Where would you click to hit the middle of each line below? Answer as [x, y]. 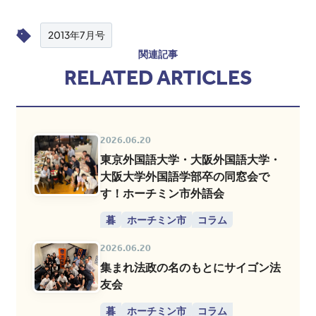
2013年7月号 [76, 35]
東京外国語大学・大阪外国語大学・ [191, 160]
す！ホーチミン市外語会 [163, 194]
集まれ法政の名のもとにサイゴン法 [191, 267]
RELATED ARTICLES [158, 78]
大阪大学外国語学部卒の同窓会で [185, 177]
